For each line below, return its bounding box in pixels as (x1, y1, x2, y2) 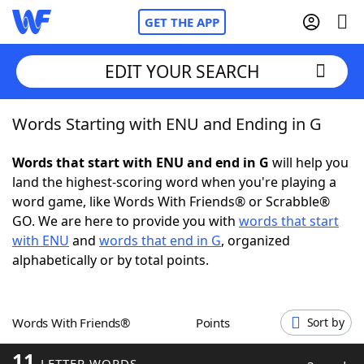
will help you (269, 154, 349, 171)
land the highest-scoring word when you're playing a (12, 173, 336, 191)
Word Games (45, 336, 128, 354)
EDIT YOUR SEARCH (104, 59, 260, 83)
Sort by (306, 314, 344, 330)
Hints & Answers (169, 292, 271, 310)
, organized (221, 232, 290, 249)
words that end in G (99, 232, 221, 249)
